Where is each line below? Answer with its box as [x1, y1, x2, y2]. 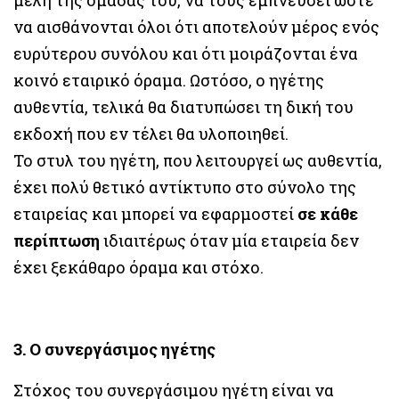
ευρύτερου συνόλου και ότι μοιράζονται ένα [13, 42, 358, 64]
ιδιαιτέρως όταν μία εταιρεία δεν [100, 229, 359, 251]
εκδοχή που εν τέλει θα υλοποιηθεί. [13, 122, 289, 144]
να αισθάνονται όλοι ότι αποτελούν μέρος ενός [13, 15, 379, 37]
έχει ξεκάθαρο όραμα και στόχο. [13, 256, 264, 278]
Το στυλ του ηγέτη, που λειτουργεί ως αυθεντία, [13, 149, 382, 171]
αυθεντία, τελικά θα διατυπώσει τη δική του [13, 95, 354, 118]
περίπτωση [13, 229, 100, 251]
